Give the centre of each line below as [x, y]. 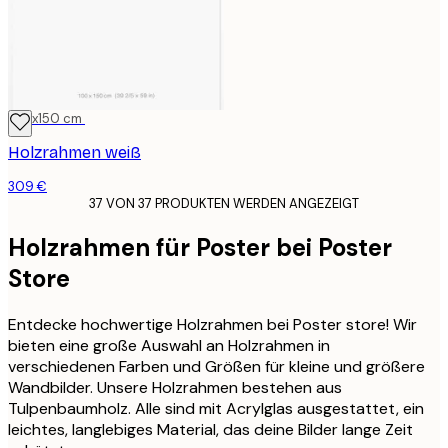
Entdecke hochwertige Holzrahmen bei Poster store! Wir [212, 324]
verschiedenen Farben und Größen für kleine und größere [216, 366]
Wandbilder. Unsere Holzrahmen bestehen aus [175, 387]
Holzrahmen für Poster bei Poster [200, 248]
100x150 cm [45, 119]
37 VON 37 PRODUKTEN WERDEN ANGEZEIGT [224, 204]
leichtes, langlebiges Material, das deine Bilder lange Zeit [210, 429]
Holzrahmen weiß [74, 153]
